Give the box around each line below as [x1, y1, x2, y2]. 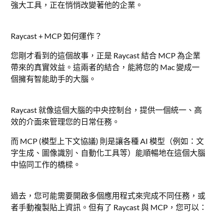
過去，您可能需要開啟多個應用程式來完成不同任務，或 [11, 191, 206, 200]
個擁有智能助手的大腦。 [11, 74, 97, 83]
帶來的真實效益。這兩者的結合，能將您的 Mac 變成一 [11, 62, 200, 72]
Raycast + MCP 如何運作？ [11, 31, 103, 40]
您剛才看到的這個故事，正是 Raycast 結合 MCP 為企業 [11, 51, 201, 60]
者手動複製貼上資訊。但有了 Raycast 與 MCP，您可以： [11, 202, 207, 212]
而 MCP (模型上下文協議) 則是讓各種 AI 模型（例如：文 [11, 136, 204, 145]
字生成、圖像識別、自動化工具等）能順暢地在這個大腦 [11, 148, 206, 157]
